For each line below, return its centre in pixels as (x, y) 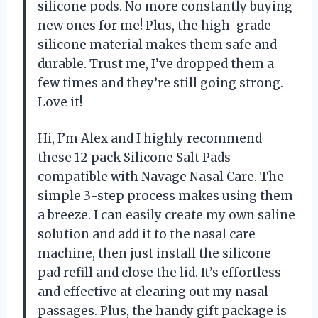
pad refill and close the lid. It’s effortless (159, 272)
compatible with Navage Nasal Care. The (161, 176)
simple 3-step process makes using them (165, 196)
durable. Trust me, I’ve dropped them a (156, 64)
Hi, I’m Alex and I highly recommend (150, 138)
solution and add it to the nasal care (147, 234)
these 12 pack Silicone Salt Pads (134, 157)
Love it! (60, 102)
